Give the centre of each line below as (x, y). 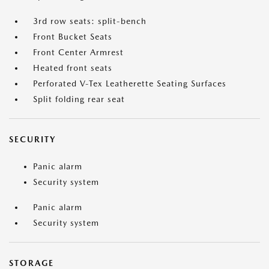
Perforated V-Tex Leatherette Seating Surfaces (130, 84)
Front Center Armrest (78, 53)
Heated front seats (73, 68)
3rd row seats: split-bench (90, 21)
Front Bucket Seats (73, 37)
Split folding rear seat (79, 99)
